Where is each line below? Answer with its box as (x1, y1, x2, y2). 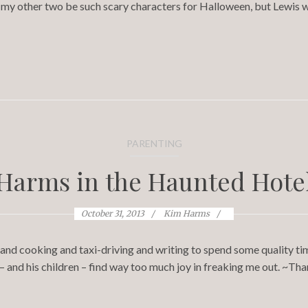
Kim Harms (164, 208, 210, 219)
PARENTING (126, 137, 182, 149)
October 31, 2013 (81, 208, 144, 219)
